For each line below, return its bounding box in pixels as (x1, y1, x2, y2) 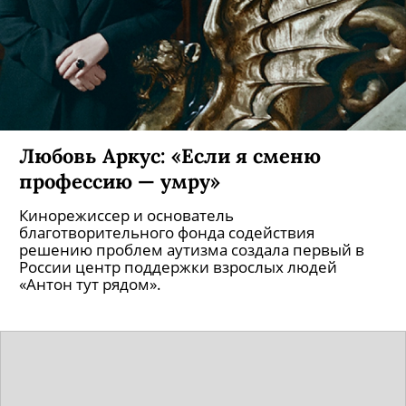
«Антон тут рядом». (19, 274, 161, 295)
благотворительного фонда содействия (19, 222, 314, 243)
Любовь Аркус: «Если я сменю (19, 142, 321, 169)
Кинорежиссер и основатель (19, 205, 234, 226)
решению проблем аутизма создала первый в (19, 239, 364, 260)
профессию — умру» (19, 168, 220, 194)
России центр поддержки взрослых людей (19, 256, 337, 277)
